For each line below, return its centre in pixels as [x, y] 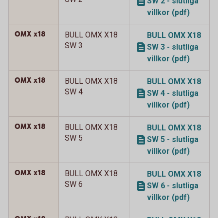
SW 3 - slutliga [173, 47]
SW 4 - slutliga [173, 93]
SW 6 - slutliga [173, 186]
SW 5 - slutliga [173, 139]
